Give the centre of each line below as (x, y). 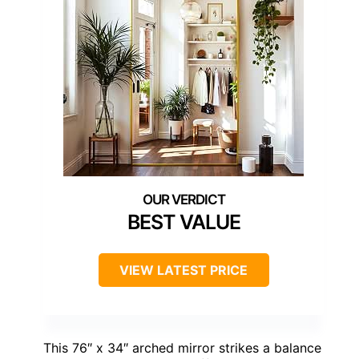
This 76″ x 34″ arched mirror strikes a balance (182, 348)
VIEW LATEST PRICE (184, 270)
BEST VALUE (184, 222)
